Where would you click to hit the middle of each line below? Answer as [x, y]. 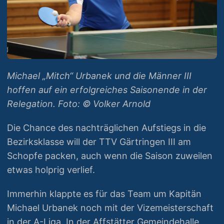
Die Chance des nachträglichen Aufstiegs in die [106, 128]
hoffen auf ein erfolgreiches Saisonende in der [107, 90]
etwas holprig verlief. [51, 170]
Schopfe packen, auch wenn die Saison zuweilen [110, 156]
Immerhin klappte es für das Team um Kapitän [104, 194]
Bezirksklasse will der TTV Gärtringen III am [99, 142]
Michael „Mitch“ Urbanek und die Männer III [99, 76]
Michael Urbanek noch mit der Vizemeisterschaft [110, 208]
